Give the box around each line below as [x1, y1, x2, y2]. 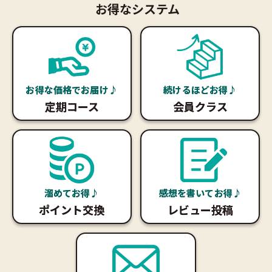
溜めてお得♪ [44, 186, 100, 200]
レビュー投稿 [167, 202, 233, 218]
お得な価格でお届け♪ [25, 83, 118, 96]
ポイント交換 [39, 202, 105, 218]
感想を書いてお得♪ [158, 186, 242, 200]
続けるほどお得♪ [163, 83, 237, 96]
